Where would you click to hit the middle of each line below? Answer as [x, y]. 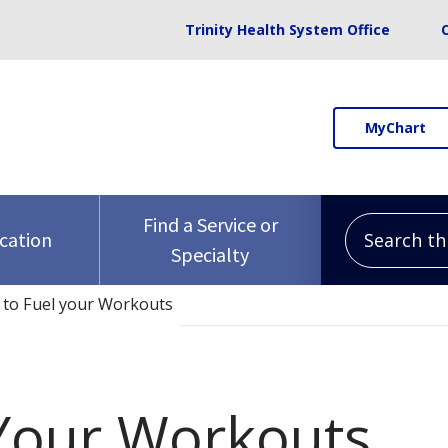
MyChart [395, 127]
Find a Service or [210, 224]
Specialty [210, 254]
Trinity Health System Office [287, 29]
